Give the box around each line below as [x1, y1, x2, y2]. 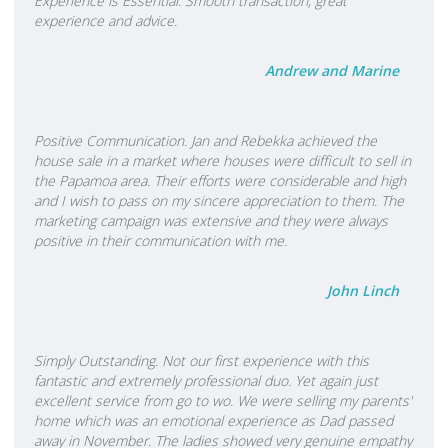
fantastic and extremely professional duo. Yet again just [34, 371, 378, 390]
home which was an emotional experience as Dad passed [34, 411, 393, 430]
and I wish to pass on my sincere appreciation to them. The [34, 191, 404, 210]
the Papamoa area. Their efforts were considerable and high [34, 171, 406, 190]
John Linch [327, 281, 399, 300]
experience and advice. [34, 11, 177, 30]
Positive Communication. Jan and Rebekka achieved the [34, 131, 377, 150]
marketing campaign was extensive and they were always [34, 211, 388, 230]
